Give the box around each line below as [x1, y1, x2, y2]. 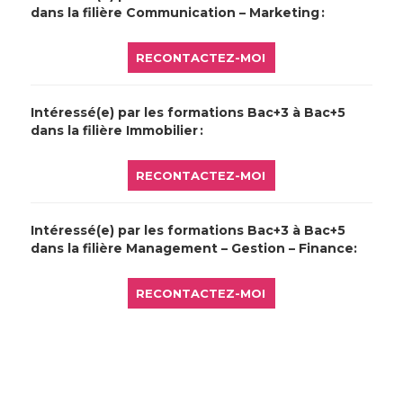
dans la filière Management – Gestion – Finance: [31, 240, 358, 257]
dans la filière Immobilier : [31, 122, 204, 139]
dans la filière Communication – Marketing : [31, 4, 326, 22]
